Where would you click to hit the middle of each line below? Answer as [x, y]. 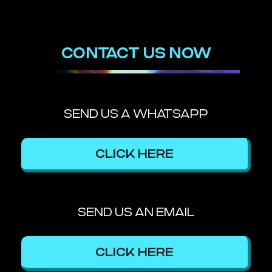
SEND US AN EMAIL [136, 212]
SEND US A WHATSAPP [136, 114]
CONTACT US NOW [136, 53]
